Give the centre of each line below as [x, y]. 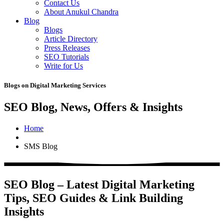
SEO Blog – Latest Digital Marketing [99, 185]
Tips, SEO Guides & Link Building [93, 198]
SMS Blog [41, 146]
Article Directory [71, 39]
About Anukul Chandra [81, 12]
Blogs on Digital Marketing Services [55, 85]
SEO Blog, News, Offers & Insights [93, 107]
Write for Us [63, 66]
